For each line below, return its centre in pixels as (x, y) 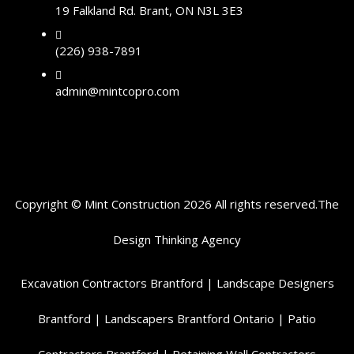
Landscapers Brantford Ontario (189, 318)
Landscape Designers (275, 283)
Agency (221, 239)
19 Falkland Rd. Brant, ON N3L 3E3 (149, 10)
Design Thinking (157, 239)
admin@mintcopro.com (117, 91)
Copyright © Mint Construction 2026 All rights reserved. (166, 204)
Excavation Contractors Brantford (111, 283)
